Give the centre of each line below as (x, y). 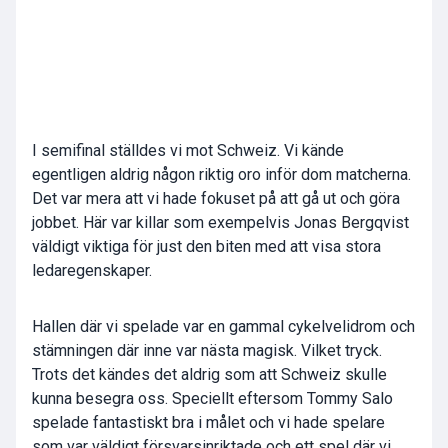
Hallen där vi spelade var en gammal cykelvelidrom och (223, 327)
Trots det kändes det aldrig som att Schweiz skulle (209, 375)
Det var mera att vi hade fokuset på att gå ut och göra (216, 199)
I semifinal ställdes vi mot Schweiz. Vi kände (188, 151)
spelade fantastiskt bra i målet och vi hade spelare (208, 423)
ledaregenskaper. (92, 271)
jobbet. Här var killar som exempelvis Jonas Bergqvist (220, 223)
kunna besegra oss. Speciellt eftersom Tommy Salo (212, 399)
